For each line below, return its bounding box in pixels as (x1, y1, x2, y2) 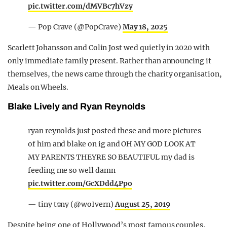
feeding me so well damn (28, 165, 116, 175)
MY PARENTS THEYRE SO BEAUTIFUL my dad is (28, 152, 195, 162)
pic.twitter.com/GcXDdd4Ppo (28, 178, 132, 188)
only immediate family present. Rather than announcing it (8, 56, 211, 65)
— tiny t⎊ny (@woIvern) (28, 199, 115, 209)
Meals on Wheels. (8, 82, 69, 92)
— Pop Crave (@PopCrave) (28, 22, 123, 31)
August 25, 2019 (115, 199, 170, 209)
